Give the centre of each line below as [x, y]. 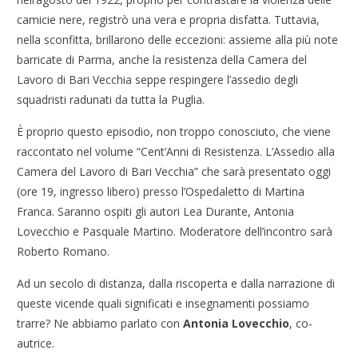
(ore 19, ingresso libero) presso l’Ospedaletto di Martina [161, 192]
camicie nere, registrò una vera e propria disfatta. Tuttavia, [169, 20]
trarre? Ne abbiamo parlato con [100, 324]
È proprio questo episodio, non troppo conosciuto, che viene [174, 132]
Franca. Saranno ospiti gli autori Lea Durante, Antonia [156, 212]
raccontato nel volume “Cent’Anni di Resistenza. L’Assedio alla [176, 152]
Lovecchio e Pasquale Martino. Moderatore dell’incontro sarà [175, 232]
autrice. [36, 344]
